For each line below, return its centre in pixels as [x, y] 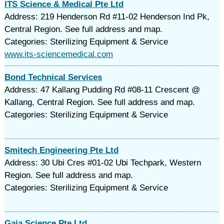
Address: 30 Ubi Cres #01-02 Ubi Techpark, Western [102, 163]
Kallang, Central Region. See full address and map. [99, 102]
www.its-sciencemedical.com [58, 54]
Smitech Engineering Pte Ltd [61, 150]
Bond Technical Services [53, 77]
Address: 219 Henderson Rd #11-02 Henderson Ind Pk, [107, 17]
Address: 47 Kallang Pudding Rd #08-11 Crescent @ [102, 90]
